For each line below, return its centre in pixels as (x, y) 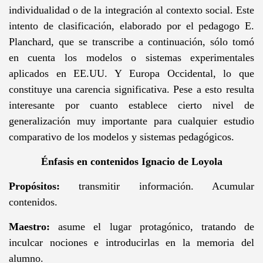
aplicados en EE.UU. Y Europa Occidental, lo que (131, 73)
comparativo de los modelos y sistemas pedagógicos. (121, 136)
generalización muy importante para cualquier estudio (131, 121)
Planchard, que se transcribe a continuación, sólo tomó (131, 41)
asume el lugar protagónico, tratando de (156, 226)
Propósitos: (44, 186)
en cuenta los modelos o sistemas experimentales (131, 57)
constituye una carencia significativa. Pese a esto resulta (131, 89)
